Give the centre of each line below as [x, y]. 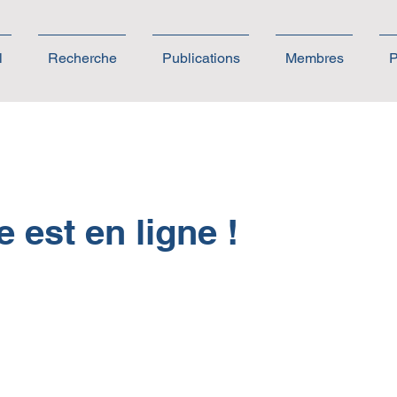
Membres [314, 58]
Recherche [82, 58]
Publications [201, 58]
